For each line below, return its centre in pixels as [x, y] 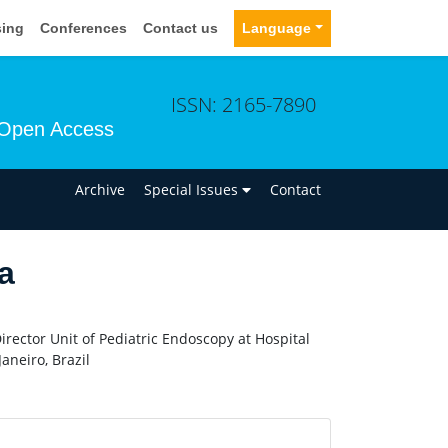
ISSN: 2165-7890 [243, 104]
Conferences [84, 27]
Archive [100, 189]
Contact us [181, 27]
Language [277, 27]
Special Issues [193, 189]
